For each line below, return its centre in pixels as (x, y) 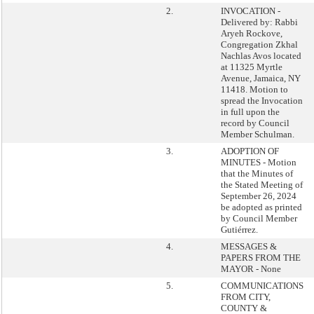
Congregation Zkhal (259, 45)
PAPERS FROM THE (261, 258)
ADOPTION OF (250, 151)
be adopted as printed (261, 207)
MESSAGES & (249, 246)
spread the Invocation (262, 101)
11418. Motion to (254, 89)
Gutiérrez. (239, 230)
